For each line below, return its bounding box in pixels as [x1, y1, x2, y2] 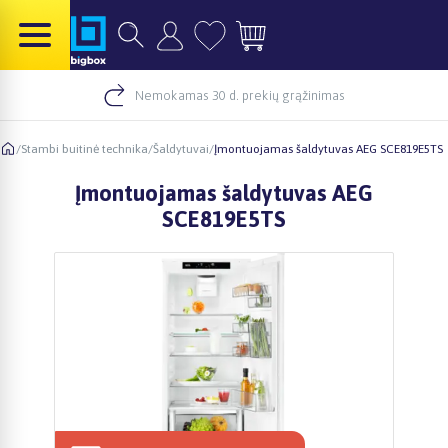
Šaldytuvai [153, 141, 209, 156]
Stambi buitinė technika [21, 141, 148, 156]
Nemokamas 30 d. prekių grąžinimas [135, 87, 345, 103]
